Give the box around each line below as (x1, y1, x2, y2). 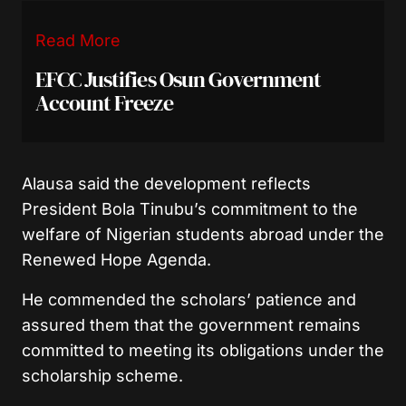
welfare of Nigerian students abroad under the (22, 224, 384, 244)
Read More (35, 30, 121, 50)
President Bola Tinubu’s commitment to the (22, 198, 358, 218)
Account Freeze (35, 87, 173, 118)
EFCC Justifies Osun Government (35, 63, 322, 94)
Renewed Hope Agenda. (22, 249, 211, 269)
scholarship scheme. (22, 365, 183, 385)
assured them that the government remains (22, 314, 361, 334)
